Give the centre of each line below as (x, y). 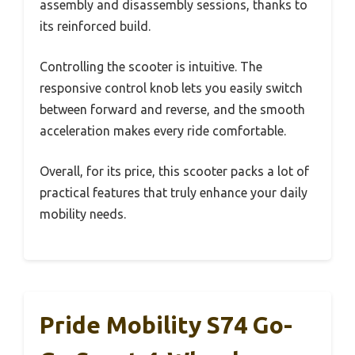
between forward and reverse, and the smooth (172, 109)
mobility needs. (83, 214)
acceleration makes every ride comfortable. (163, 130)
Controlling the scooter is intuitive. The (151, 66)
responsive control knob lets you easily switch (171, 88)
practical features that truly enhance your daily (174, 192)
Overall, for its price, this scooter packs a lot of (174, 171)
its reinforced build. (95, 26)
